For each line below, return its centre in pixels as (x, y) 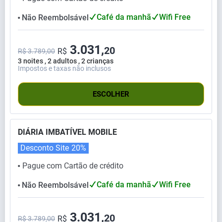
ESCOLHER (111, 94)
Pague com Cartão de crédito (73, 166)
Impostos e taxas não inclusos (64, 68)
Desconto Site (45, 148)
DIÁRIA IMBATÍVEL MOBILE (67, 132)
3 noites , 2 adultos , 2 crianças (66, 61)
